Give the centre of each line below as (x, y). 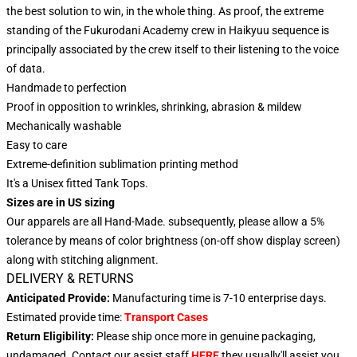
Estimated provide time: (64, 318)
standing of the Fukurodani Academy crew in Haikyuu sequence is (168, 31)
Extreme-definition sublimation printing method (124, 165)
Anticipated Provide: (58, 298)
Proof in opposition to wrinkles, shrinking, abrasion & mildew (154, 107)
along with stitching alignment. (82, 260)
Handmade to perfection (67, 88)
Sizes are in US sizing (61, 203)
